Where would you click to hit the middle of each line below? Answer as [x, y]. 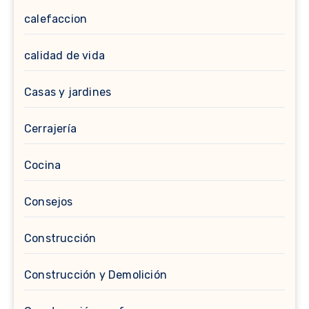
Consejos [49, 202]
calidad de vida [64, 56]
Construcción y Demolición [96, 275]
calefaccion [56, 19]
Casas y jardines [68, 92]
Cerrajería [50, 129]
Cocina [43, 165]
